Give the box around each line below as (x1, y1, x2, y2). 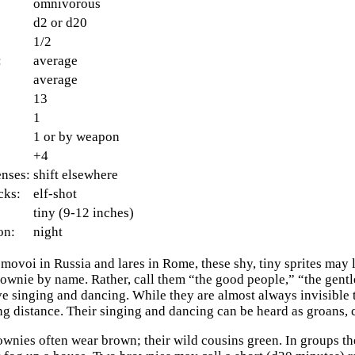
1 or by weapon (33, 128, 120, 144)
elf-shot (33, 185, 78, 201)
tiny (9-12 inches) (33, 204, 135, 220)
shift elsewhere (33, 166, 119, 182)
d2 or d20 (33, 14, 88, 30)
